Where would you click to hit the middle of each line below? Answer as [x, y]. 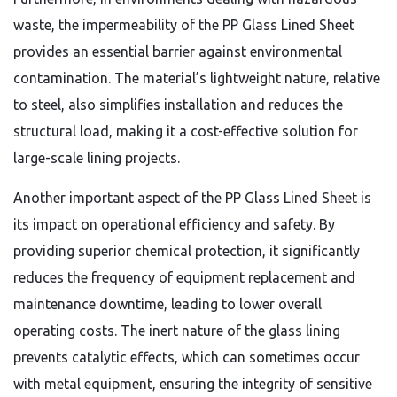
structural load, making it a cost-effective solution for [186, 131]
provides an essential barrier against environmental [178, 51]
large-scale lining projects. [97, 158]
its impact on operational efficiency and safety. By [174, 224]
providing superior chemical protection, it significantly [187, 251]
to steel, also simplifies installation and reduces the [178, 105]
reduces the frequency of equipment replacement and [184, 277]
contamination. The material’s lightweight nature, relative [197, 78]
